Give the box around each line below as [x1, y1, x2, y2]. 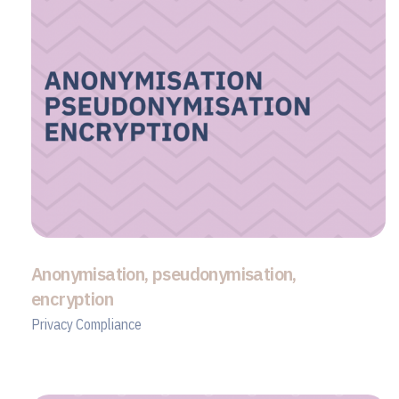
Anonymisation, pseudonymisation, [31, 262, 297, 287]
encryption [31, 287, 114, 312]
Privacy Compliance [31, 315, 142, 334]
